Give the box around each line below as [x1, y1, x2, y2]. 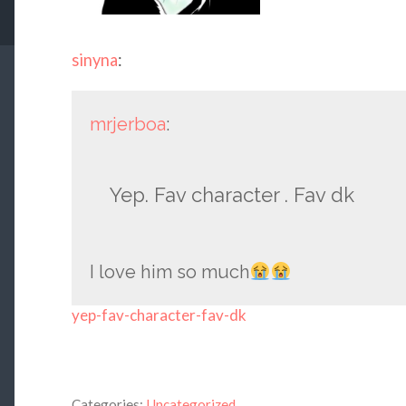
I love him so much [89, 261, 250, 284]
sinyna [71, 50, 118, 71]
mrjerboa [89, 113, 166, 136]
